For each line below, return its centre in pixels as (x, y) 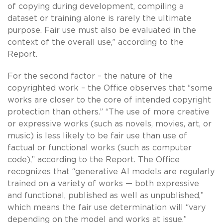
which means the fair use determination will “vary (107, 207)
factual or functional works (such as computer (100, 148)
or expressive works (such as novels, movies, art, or (110, 124)
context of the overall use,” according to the (96, 42)
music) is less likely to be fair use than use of (97, 136)
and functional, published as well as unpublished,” (106, 195)
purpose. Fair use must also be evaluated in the (102, 30)
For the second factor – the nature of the (90, 76)
